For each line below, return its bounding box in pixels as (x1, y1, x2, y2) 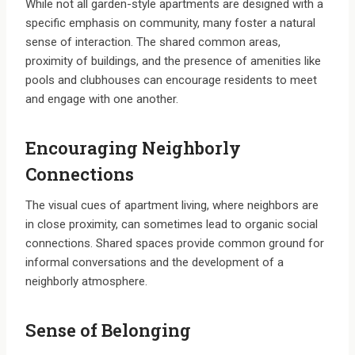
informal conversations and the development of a (25, 255, 284, 270)
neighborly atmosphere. (25, 274, 147, 289)
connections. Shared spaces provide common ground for (25, 236, 324, 251)
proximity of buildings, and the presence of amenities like (25, 54, 321, 69)
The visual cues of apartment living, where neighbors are (25, 198, 319, 213)
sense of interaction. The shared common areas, (25, 35, 281, 50)
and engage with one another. (25, 92, 178, 107)
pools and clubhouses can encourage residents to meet (25, 73, 317, 88)
